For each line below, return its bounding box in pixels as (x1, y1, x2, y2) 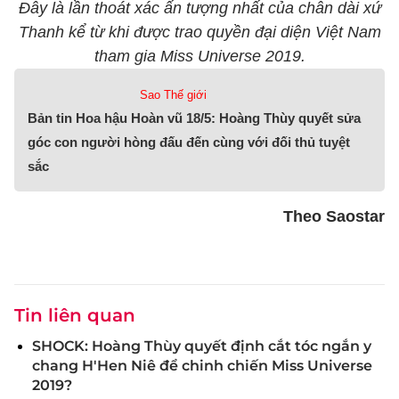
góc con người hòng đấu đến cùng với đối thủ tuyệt (28, 134, 350, 150)
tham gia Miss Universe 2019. (94, 47, 305, 65)
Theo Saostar (283, 208, 385, 225)
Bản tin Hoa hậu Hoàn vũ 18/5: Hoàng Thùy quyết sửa (28, 110, 361, 126)
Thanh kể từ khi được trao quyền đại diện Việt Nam (18, 23, 381, 41)
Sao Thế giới (139, 88, 207, 102)
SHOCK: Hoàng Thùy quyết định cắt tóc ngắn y (32, 338, 371, 354)
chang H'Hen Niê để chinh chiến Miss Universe (32, 357, 372, 374)
